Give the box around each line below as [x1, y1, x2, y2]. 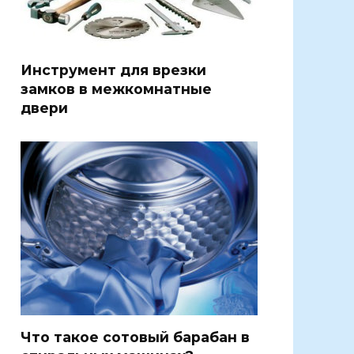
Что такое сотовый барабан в [21, 328, 250, 345]
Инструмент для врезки [21, 61, 206, 78]
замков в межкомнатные [21, 80, 212, 97]
